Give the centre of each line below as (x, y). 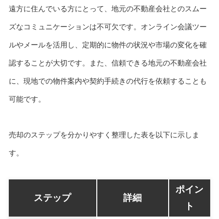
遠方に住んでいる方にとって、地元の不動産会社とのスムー (108, 9)
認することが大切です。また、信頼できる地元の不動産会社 (108, 63)
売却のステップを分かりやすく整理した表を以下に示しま (104, 135)
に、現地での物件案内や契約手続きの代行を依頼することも (108, 81)
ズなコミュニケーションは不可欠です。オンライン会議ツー (108, 27)
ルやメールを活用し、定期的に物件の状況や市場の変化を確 (108, 45)
